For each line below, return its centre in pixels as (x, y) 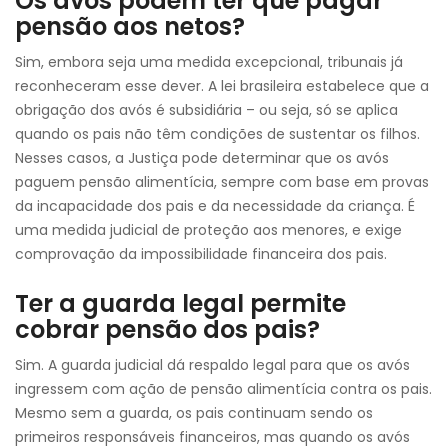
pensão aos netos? (130, 26)
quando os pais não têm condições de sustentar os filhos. (217, 134)
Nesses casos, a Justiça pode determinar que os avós (202, 158)
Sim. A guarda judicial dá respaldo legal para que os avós (212, 365)
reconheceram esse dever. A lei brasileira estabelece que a (222, 86)
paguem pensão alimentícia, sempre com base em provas (222, 182)
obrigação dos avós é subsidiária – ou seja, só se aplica (206, 110)
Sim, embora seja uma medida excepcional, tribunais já (209, 62)
